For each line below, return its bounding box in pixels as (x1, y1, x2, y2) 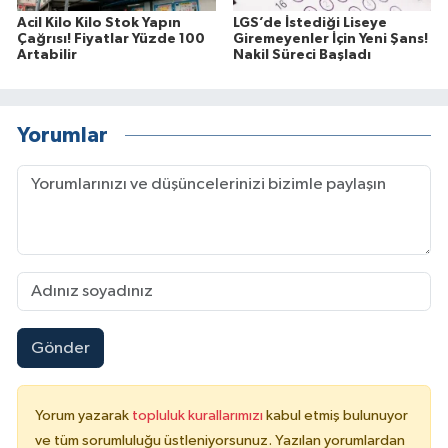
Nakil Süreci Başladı (232, 48, 371, 63)
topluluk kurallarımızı (132, 408, 266, 424)
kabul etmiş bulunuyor (266, 408, 408, 424)
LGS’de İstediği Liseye (232, 16, 387, 31)
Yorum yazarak (35, 408, 132, 424)
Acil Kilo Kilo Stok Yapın (17, 16, 181, 31)
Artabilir (17, 48, 77, 63)
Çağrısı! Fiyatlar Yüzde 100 (17, 32, 205, 47)
